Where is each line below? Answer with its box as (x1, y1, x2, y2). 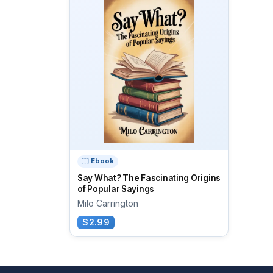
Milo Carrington (77, 197, 138, 208)
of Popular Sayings (77, 183, 155, 194)
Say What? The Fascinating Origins (77, 172, 221, 183)
